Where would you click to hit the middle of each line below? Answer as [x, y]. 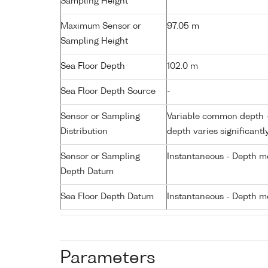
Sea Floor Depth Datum [107, 197]
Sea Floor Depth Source [108, 91]
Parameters [108, 258]
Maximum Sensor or [101, 26]
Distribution [84, 131]
